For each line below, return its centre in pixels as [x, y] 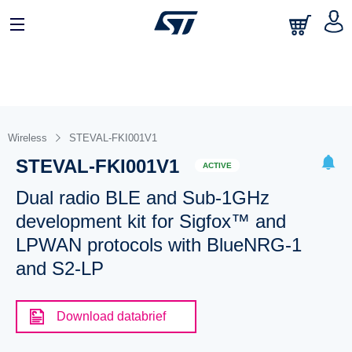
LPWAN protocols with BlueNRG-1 [158, 245]
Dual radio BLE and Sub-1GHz [142, 198]
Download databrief [111, 316]
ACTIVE [217, 165]
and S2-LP [59, 268]
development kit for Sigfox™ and [150, 221]
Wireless [27, 138]
